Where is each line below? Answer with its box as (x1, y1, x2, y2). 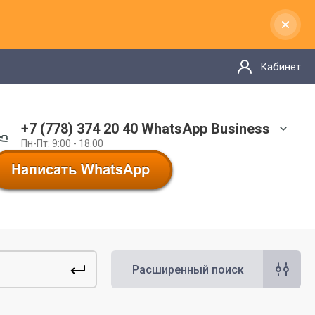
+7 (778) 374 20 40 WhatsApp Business (21, 120, 270, 137)
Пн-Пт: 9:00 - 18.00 (21, 137, 103, 149)
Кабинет (260, 60, 301, 73)
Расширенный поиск (132, 262, 244, 276)
